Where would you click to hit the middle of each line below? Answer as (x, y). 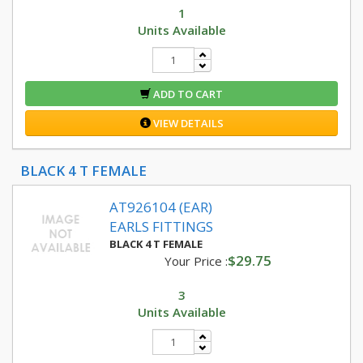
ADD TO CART (187, 94)
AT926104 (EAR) (161, 207)
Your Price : (196, 261)
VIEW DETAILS (187, 123)
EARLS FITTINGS (161, 226)
